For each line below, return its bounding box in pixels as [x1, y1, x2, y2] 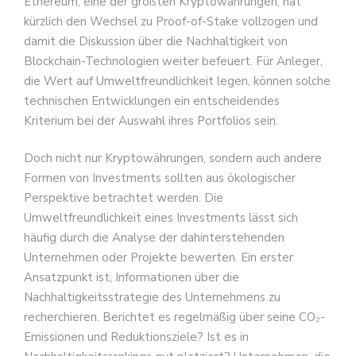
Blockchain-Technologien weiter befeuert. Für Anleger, [24, 52, 323, 69]
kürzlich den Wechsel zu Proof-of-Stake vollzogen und [24, 13, 318, 29]
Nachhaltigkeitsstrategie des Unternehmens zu [24, 289, 281, 306]
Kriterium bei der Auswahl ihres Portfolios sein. [24, 112, 278, 129]
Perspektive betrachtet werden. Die [24, 190, 223, 207]
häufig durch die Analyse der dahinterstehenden [24, 230, 284, 246]
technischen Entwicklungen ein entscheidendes [24, 92, 280, 109]
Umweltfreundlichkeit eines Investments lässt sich [24, 210, 298, 226]
